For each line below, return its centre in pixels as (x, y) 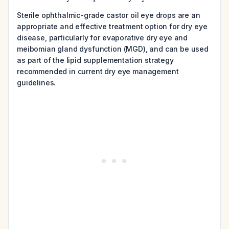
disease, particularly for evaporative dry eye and (102, 38)
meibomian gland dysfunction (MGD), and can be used (113, 49)
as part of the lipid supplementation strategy (95, 60)
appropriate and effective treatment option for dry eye (112, 26)
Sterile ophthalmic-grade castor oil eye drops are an (109, 15)
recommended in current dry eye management (98, 71)
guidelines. (37, 83)
